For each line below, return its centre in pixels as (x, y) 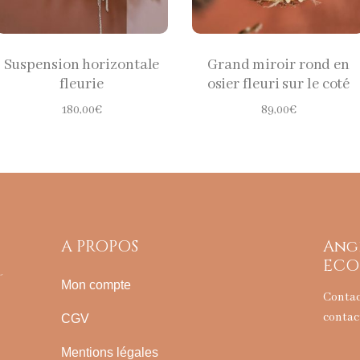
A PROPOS (99, 246)
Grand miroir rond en (278, 65)
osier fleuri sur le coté (278, 84)
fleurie (82, 84)
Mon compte (96, 285)
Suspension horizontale (82, 65)
